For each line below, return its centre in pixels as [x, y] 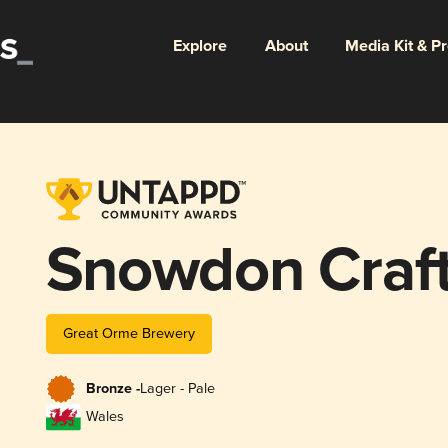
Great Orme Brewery [128, 333]
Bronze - [112, 389]
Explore [199, 46]
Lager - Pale [177, 389]
